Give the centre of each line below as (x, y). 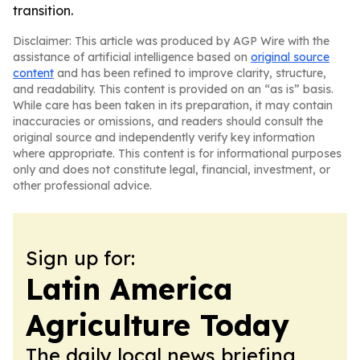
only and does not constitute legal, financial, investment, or (172, 170)
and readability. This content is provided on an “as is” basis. (173, 89)
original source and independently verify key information (164, 137)
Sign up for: (80, 258)
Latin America (129, 289)
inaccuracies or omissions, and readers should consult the (168, 121)
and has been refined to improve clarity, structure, (190, 73)
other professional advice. (82, 186)
